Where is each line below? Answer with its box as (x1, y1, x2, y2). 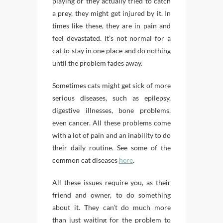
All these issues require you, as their (52, 178, 171, 187)
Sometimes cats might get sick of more (52, 81, 171, 90)
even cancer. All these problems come (52, 118, 171, 127)
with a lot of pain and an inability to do (52, 131, 171, 140)
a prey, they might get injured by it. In (52, 9, 171, 18)
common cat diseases (52, 156, 119, 165)
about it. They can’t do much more (52, 203, 171, 212)
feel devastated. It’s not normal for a (52, 34, 171, 43)
